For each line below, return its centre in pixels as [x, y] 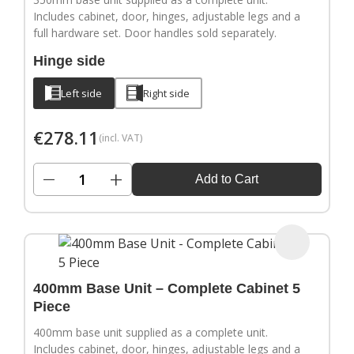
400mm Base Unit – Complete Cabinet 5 [166, 289]
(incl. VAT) [121, 137]
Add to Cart [226, 179]
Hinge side [69, 61]
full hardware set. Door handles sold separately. [154, 33]
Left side [81, 93]
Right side [166, 93]
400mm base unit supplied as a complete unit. [150, 333]
